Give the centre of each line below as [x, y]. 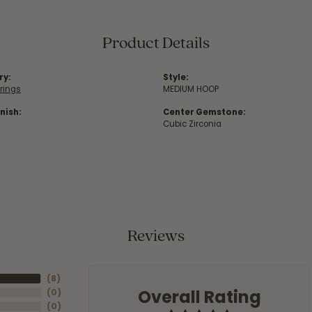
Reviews [156, 235]
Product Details [156, 42]
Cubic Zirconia [192, 124]
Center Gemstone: [204, 112]
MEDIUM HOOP [191, 89]
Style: [176, 77]
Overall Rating [199, 297]
